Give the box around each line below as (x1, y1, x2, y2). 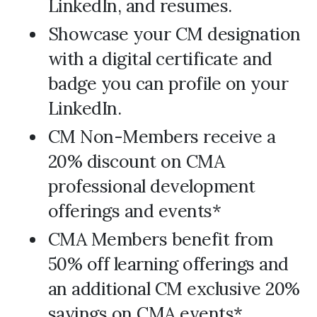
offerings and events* (47, 200, 221, 222)
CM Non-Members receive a (47, 125, 276, 148)
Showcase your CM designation (47, 23, 301, 45)
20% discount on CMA (47, 150, 224, 173)
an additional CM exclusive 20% (47, 277, 300, 300)
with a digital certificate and (47, 47, 272, 70)
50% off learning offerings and (47, 253, 289, 275)
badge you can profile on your (47, 72, 288, 95)
